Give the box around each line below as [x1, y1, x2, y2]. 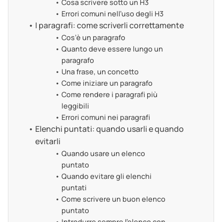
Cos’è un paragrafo [61, 33, 125, 43]
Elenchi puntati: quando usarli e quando [35, 123, 184, 135]
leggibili [61, 101, 89, 111]
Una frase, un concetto [61, 67, 139, 77]
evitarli [35, 136, 61, 147]
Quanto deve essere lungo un [61, 44, 163, 54]
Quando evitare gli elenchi [61, 171, 152, 181]
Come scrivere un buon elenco [61, 194, 166, 204]
